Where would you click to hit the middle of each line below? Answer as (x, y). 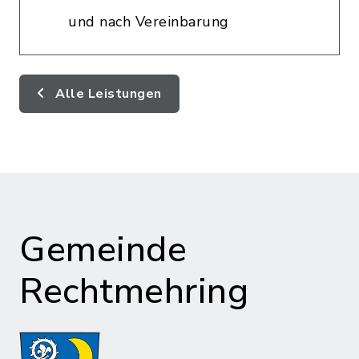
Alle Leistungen (107, 94)
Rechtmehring (134, 292)
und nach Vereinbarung (149, 22)
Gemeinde (103, 250)
